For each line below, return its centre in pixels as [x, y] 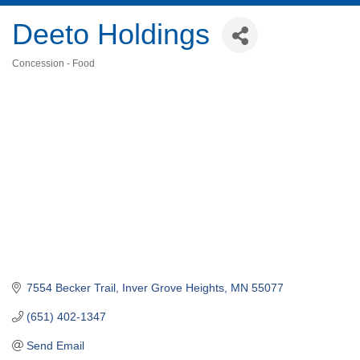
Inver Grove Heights [173, 287]
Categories [39, 75]
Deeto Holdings [111, 35]
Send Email [55, 345]
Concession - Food [53, 64]
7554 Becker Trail [71, 287]
